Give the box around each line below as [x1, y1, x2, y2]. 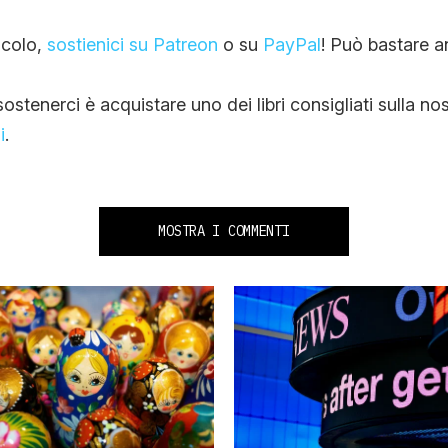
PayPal [262, 34, 321, 56]
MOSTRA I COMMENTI [158, 222, 290, 241]
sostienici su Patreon [46, 34, 218, 56]
